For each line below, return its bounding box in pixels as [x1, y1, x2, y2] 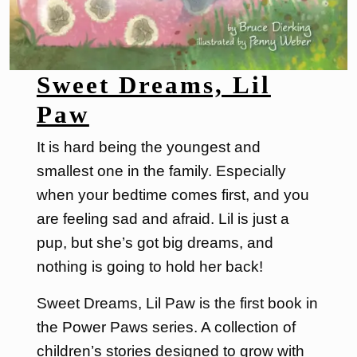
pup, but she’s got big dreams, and [36, 234, 273, 252]
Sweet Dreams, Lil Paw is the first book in [36, 295, 318, 312]
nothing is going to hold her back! [36, 258, 263, 276]
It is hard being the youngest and [36, 139, 261, 156]
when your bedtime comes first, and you [36, 186, 309, 204]
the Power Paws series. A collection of [36, 319, 296, 336]
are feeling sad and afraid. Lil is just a [36, 210, 289, 228]
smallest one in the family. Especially [36, 163, 286, 180]
